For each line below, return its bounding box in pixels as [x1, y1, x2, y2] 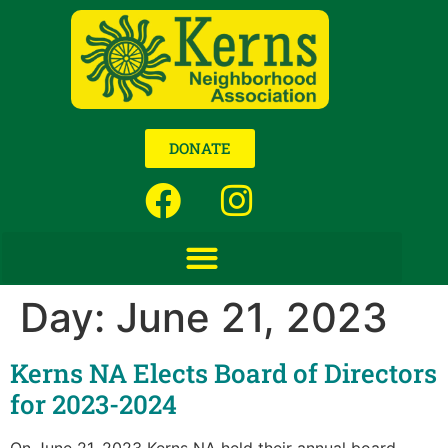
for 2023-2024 [10, 387, 177, 422]
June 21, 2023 [116, 293, 388, 343]
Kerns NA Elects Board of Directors [10, 356, 437, 391]
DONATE [169, 138, 231, 159]
